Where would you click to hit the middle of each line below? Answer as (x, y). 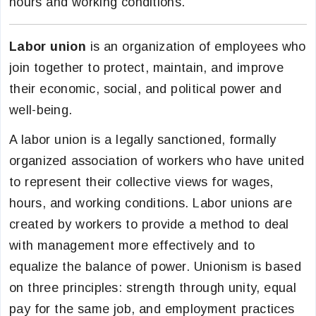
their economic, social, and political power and (146, 89)
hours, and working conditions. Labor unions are (151, 203)
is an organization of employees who (196, 47)
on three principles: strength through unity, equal (153, 288)
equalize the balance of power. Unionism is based (155, 267)
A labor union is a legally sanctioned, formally (143, 140)
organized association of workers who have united (157, 161)
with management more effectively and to (132, 245)
